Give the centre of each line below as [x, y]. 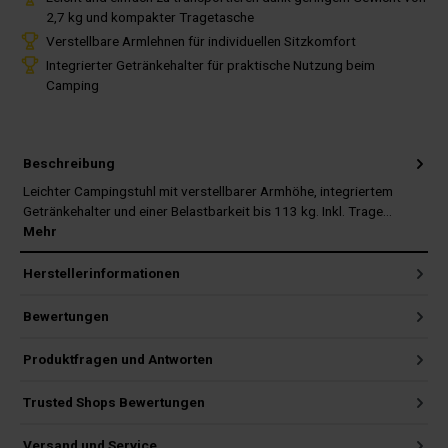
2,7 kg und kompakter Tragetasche [150, 16]
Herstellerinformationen [101, 273]
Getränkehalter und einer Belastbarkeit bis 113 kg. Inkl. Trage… [207, 210]
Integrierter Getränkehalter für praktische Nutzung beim [210, 64]
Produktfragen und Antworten [118, 359]
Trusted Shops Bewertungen [114, 402]
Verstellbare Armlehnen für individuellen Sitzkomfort [201, 40]
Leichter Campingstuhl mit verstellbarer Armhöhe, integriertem [208, 190]
